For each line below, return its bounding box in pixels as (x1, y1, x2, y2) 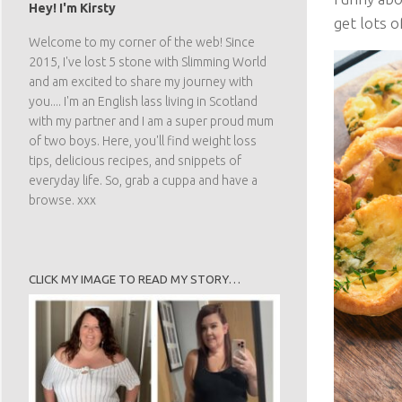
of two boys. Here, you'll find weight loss (29, 133, 257, 148)
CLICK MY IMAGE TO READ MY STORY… (29, 272, 240, 285)
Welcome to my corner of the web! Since (29, 34, 255, 49)
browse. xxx (29, 192, 96, 207)
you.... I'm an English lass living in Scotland (29, 93, 258, 109)
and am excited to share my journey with (29, 74, 253, 89)
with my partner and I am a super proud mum (29, 113, 274, 128)
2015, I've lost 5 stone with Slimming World (29, 54, 267, 69)
